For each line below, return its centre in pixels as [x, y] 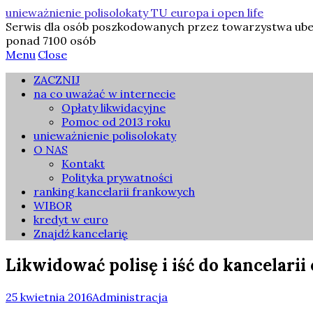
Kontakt [83, 163]
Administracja [130, 297]
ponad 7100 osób [51, 41]
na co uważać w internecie [104, 94]
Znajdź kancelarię [81, 233]
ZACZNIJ [57, 80]
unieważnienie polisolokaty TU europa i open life [134, 13]
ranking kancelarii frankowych [114, 191]
